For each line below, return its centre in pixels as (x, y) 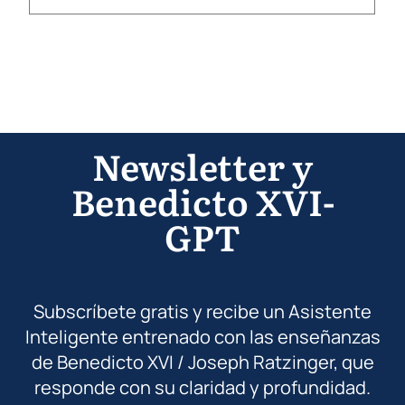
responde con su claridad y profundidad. (202, 387)
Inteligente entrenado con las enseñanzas (202, 336)
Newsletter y (202, 165)
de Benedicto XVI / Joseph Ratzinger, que (202, 362)
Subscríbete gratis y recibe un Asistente (202, 311)
